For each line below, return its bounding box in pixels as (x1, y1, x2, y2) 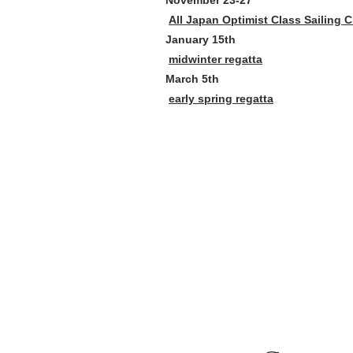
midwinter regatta (169, 53, 262, 65)
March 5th (165, 72, 219, 85)
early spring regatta (169, 92, 273, 105)
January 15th (165, 33, 236, 46)
